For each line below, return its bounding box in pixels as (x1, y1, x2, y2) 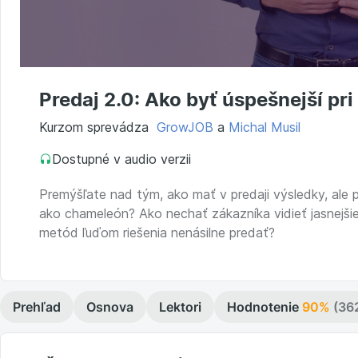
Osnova (86, 298, 133, 315)
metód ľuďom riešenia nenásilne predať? (39, 224, 275, 241)
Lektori (159, 298, 201, 315)
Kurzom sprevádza (39, 118, 157, 135)
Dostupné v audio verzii (52, 150, 191, 167)
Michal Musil (229, 118, 300, 135)
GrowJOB (157, 118, 213, 135)
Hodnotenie (227, 298, 302, 315)
